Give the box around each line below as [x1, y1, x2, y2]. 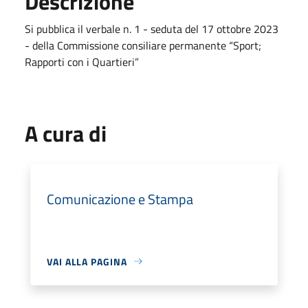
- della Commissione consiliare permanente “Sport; [25, 36, 261, 54]
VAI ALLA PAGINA [47, 254, 127, 269]
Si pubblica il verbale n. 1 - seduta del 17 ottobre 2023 [25, 20, 278, 37]
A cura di [25, 116, 107, 150]
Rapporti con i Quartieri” [25, 53, 139, 70]
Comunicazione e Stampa [47, 188, 193, 210]
